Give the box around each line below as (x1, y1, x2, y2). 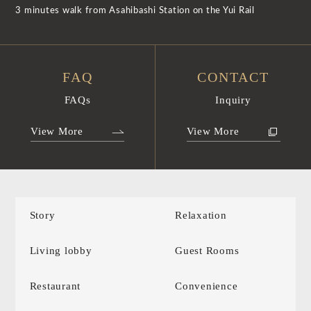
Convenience (175, 280, 238, 292)
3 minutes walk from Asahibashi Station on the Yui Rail (15, 6, 255, 16)
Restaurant (29, 280, 81, 292)
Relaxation (175, 209, 227, 221)
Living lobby (29, 244, 92, 256)
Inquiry (215, 94, 251, 106)
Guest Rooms (175, 244, 239, 256)
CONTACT (197, 69, 269, 85)
